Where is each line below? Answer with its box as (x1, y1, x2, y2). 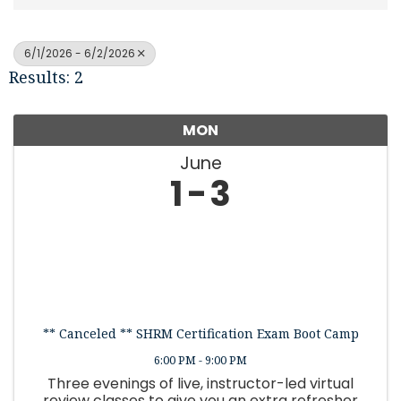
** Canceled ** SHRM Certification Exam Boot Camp (42, 324, 359, 342)
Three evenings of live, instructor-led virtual (47, 372, 354, 394)
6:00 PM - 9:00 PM (154, 351, 247, 368)
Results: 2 (9, 65, 83, 88)
